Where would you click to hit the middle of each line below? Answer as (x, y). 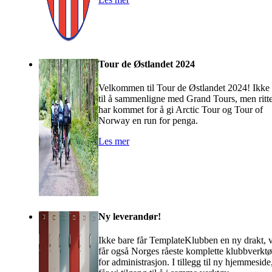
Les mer (114, 141)
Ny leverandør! (130, 216)
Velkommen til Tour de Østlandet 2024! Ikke (184, 87)
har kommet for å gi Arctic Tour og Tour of (181, 109)
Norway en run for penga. (148, 120)
